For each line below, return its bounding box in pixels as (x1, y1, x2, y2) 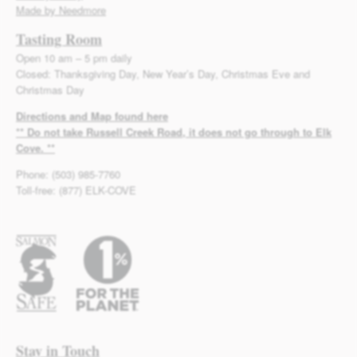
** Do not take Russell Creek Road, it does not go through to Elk (16, 124, 331, 140)
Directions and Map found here (16, 108, 168, 124)
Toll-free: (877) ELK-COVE (16, 182, 136, 198)
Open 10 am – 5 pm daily (16, 50, 132, 66)
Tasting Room (16, 29, 102, 50)
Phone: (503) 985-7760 (16, 167, 120, 182)
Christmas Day (16, 82, 84, 98)
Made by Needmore (16, 2, 106, 18)
